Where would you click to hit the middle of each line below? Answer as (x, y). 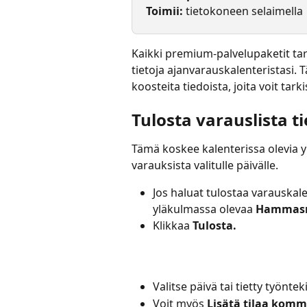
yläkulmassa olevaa (204, 209)
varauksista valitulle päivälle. (205, 165)
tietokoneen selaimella (244, 11)
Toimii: (166, 11)
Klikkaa (173, 226)
